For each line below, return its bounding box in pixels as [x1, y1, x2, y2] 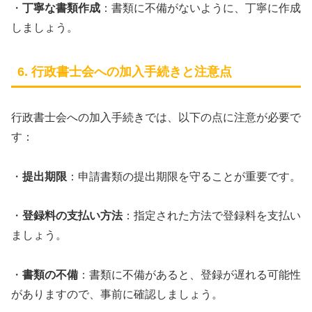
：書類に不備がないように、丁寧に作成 [100, 1, 301, 14]
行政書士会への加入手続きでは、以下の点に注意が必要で [11, 111, 301, 123]
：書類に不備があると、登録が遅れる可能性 [78, 269, 301, 281]
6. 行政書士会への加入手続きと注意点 [17, 64, 232, 79]
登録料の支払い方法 [22, 210, 123, 222]
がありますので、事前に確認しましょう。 [11, 288, 223, 301]
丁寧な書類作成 [22, 1, 100, 14]
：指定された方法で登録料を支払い [123, 210, 301, 222]
